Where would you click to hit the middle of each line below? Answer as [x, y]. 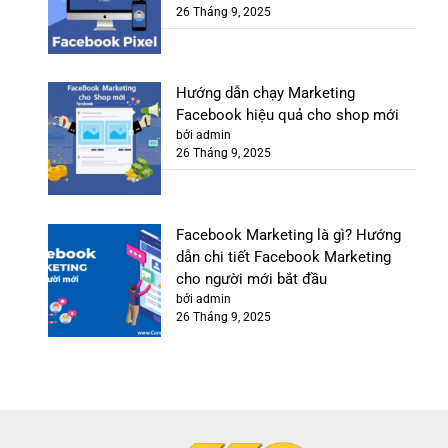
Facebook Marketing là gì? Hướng [289, 235]
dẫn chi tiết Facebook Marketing [284, 257]
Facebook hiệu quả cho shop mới [288, 115]
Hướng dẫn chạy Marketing [266, 93]
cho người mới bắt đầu [252, 279]
